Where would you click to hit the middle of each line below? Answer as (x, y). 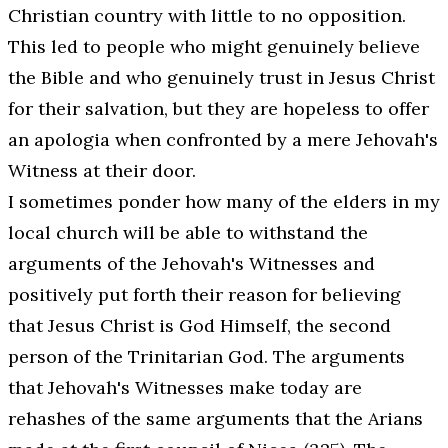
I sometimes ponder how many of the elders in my (224, 201)
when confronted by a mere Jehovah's (274, 139)
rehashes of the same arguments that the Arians (215, 418)
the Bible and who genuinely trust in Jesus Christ (221, 77)
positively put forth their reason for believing (204, 294)
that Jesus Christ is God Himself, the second (199, 325)
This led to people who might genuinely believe (214, 46)
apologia (72, 139)
